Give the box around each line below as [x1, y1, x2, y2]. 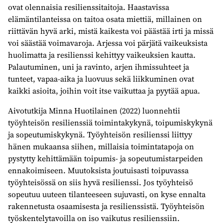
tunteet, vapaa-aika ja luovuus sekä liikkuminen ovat [8, 73, 194, 84]
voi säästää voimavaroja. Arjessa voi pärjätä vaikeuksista [8, 37, 208, 48]
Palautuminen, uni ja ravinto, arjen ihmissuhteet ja [8, 61, 189, 72]
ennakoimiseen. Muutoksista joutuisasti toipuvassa [8, 165, 189, 176]
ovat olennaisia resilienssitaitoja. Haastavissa [8, 1, 169, 12]
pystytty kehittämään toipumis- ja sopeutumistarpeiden [8, 153, 203, 164]
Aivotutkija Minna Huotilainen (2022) [8, 105, 140, 116]
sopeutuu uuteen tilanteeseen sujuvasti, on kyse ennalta [8, 189, 206, 200]
